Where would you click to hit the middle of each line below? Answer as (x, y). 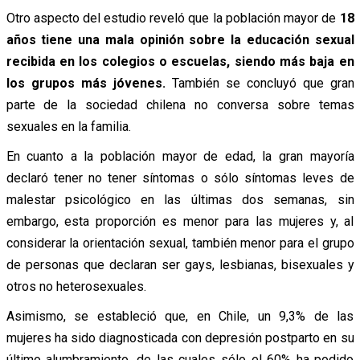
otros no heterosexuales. (76, 286)
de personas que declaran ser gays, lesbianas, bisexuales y (180, 264)
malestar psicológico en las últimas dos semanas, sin (180, 199)
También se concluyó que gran (260, 83)
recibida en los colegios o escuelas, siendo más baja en (180, 61)
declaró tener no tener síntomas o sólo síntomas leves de (180, 178)
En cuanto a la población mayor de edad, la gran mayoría (180, 156)
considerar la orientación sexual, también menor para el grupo (180, 243)
